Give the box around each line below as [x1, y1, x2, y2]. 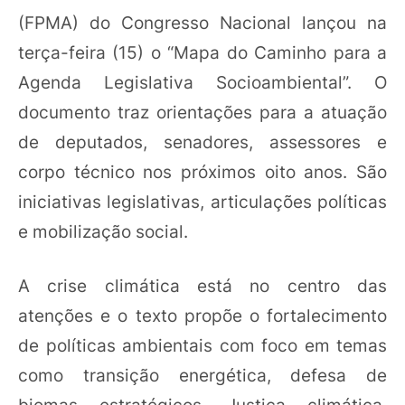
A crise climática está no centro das [18, 274, 387, 297]
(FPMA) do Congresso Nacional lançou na [18, 12, 387, 34]
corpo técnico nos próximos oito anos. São [18, 161, 387, 184]
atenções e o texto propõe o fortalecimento [18, 304, 387, 326]
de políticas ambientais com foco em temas [18, 334, 387, 356]
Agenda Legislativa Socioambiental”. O [18, 71, 387, 94]
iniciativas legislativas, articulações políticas [18, 191, 387, 213]
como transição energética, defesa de [18, 363, 387, 386]
